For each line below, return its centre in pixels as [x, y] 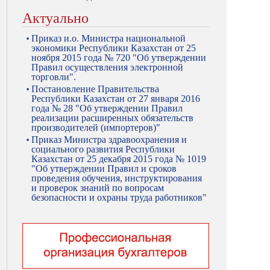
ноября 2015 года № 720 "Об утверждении [119, 58]
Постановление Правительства [95, 89]
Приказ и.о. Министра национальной [108, 38]
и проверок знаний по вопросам [98, 188]
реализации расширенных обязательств [112, 118]
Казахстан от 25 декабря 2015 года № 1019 [119, 159]
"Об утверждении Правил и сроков [104, 168]
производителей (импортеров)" [96, 127]
